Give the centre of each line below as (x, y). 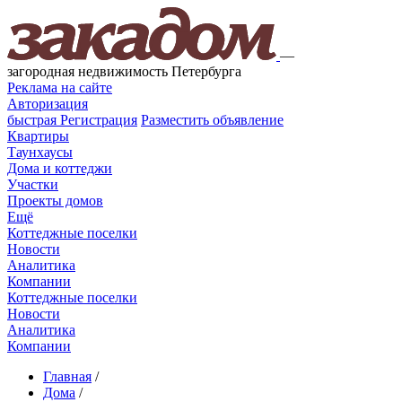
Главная (67, 376)
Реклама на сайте (60, 87)
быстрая (32, 120)
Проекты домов (55, 201)
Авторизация (48, 104)
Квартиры (38, 136)
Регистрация (97, 120)
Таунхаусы (40, 152)
